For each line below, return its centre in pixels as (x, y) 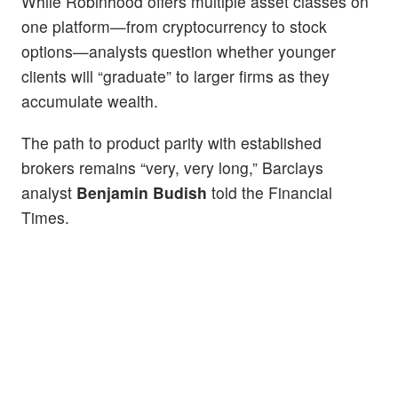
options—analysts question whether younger (179, 52)
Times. (45, 218)
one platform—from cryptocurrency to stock (174, 27)
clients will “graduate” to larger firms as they (175, 76)
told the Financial (272, 193)
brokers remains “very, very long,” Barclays (172, 168)
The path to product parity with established (171, 143)
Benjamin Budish (144, 193)
